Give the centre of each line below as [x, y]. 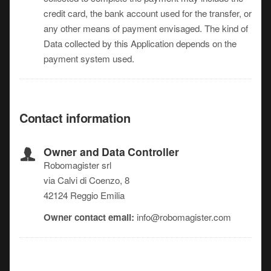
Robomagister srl [77, 165]
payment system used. [89, 58]
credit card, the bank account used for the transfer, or [148, 13]
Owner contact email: [89, 217]
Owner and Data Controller [111, 152]
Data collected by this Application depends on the [140, 43]
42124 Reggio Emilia [84, 195]
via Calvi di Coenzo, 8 [87, 180]
